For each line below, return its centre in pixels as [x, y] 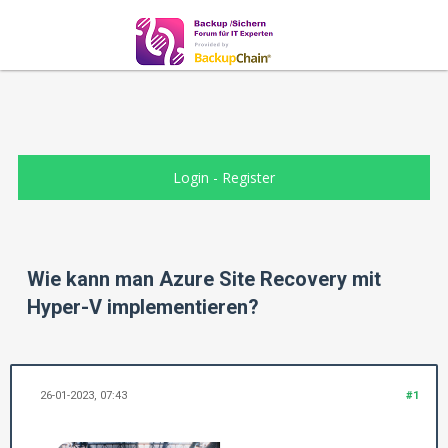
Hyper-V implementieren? [143, 307]
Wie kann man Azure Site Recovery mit [204, 279]
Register [248, 177]
